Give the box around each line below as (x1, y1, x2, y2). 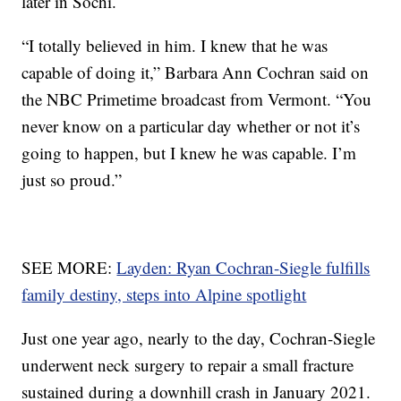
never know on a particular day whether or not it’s (21, 115, 361, 138)
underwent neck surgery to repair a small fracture (21, 354, 354, 377)
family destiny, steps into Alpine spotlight (21, 283, 307, 306)
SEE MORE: (21, 256, 117, 279)
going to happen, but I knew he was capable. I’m (21, 141, 357, 165)
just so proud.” (21, 168, 128, 192)
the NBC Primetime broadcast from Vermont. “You (21, 88, 372, 111)
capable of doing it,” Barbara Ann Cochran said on (21, 61, 370, 84)
